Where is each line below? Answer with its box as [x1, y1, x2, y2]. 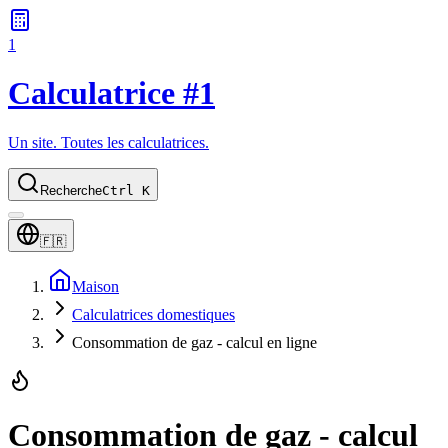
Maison [72, 277, 119, 295]
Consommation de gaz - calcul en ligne [72, 333, 317, 351]
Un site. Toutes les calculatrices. [8, 133, 209, 151]
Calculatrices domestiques [72, 305, 235, 323]
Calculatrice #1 [8, 75, 215, 112]
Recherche [40, 182, 102, 198]
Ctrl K [102, 182, 150, 198]
